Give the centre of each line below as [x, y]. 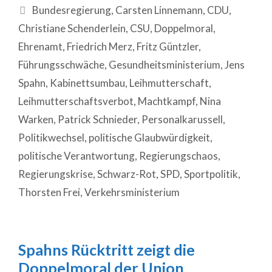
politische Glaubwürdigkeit [149, 138]
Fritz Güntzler [168, 47]
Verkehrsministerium [132, 192]
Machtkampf [167, 101]
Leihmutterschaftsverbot [76, 101]
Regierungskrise [56, 174]
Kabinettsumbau [87, 83]
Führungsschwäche [61, 65]
